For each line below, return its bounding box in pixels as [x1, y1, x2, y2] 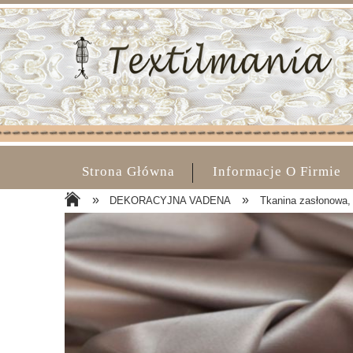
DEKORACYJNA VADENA [110, 195, 232, 206]
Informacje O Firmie [213, 164, 342, 179]
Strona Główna [81, 164, 175, 179]
